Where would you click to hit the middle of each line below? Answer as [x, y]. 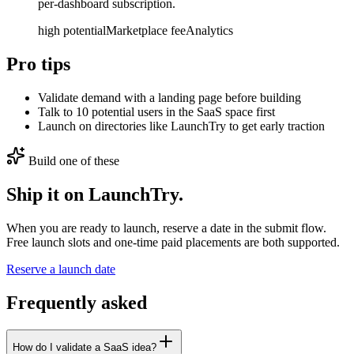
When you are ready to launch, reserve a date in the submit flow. [166, 228]
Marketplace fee [146, 31]
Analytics [209, 31]
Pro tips [38, 64]
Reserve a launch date [61, 269]
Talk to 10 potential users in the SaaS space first [156, 112]
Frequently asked [77, 302]
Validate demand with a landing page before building [169, 98]
